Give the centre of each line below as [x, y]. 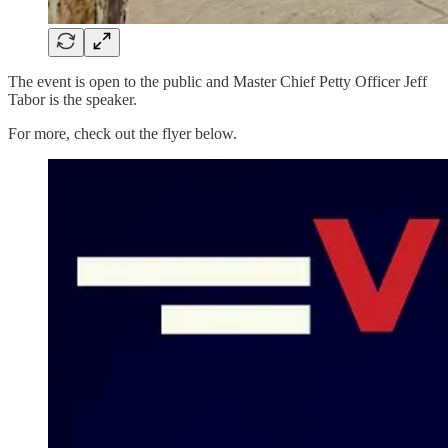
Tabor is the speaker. [72, 100]
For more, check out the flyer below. [122, 134]
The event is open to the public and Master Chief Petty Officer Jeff [217, 82]
